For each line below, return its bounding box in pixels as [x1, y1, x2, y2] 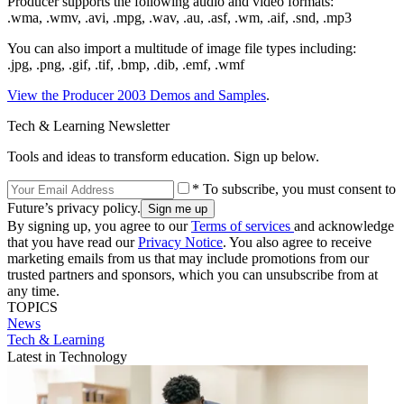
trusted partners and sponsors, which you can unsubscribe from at [7, 266, 378, 282]
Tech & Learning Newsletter [7, 117, 170, 133]
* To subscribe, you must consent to [192, 180, 396, 197]
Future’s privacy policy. [7, 199, 141, 216]
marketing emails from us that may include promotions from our [7, 250, 369, 266]
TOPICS [7, 298, 58, 315]
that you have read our [7, 234, 138, 250]
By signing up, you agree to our [7, 217, 191, 234]
